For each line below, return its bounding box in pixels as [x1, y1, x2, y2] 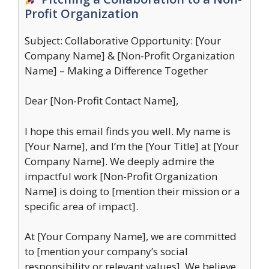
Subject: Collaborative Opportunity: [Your [25, 33, 221, 47]
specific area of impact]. [25, 199, 138, 213]
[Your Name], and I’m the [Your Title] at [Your [25, 139, 239, 153]
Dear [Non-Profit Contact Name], [25, 94, 178, 107]
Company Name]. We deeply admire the [25, 154, 214, 168]
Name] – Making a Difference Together [25, 63, 208, 77]
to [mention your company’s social [25, 244, 188, 258]
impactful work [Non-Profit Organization [25, 169, 217, 183]
